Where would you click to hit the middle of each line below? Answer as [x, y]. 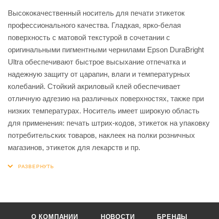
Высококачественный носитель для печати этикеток [96, 13]
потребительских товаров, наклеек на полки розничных [101, 135]
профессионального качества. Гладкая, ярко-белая [94, 25]
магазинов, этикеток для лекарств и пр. [74, 147]
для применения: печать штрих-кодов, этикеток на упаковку [109, 123]
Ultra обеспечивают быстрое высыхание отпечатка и [97, 62]
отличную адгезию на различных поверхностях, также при [106, 98]
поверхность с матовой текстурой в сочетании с [89, 37]
